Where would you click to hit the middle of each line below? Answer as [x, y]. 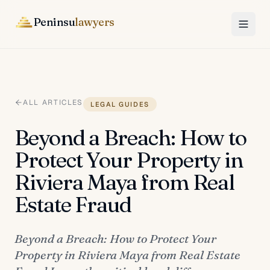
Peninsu [55, 22]
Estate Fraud [73, 204]
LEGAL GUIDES [120, 104]
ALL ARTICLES [53, 102]
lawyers [95, 22]
